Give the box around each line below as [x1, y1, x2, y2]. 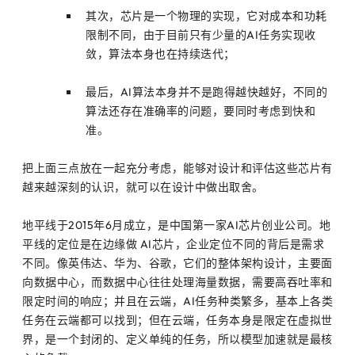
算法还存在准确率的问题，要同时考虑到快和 [86, 103, 315, 118]
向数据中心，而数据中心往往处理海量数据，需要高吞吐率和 [22, 274, 333, 289]
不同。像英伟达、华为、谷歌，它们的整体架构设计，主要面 [22, 255, 333, 270]
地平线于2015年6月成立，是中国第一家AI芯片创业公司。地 [22, 217, 330, 232]
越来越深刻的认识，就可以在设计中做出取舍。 [22, 179, 264, 194]
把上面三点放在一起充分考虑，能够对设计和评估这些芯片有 [22, 160, 333, 175]
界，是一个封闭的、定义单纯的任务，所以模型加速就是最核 [22, 331, 333, 346]
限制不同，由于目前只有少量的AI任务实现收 [86, 27, 316, 42]
